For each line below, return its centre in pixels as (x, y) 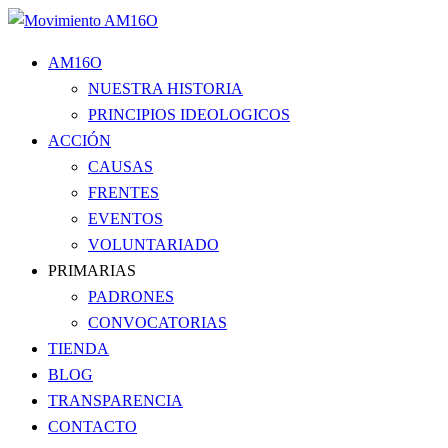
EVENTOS (125, 218)
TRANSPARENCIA (115, 400)
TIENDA (78, 348)
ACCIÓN (79, 140)
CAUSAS (120, 166)
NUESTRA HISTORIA (165, 88)
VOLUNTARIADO (153, 244)
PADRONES (131, 296)
